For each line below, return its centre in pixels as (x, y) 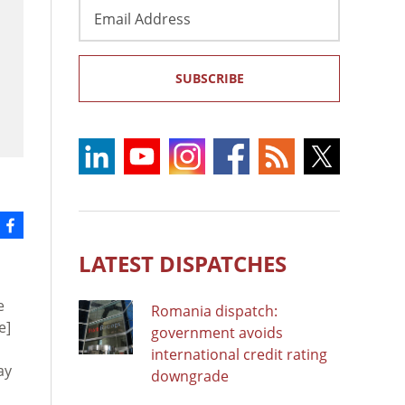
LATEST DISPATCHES (183, 263)
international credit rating (239, 354)
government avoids (217, 332)
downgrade (190, 376)
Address (106, 28)
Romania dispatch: (214, 311)
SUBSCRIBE (209, 78)
